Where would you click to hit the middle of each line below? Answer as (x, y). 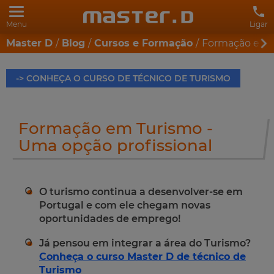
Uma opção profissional (115, 146)
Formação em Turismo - (116, 128)
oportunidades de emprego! (110, 219)
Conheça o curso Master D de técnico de (143, 257)
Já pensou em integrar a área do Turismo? (145, 243)
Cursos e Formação (143, 43)
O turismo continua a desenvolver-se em (141, 192)
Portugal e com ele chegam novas (125, 205)
